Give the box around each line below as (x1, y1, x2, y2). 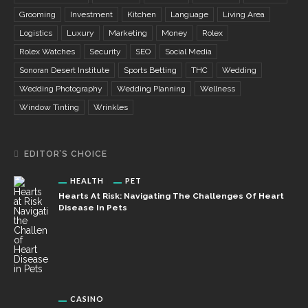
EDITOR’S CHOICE (24, 149, 107, 159)
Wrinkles (93, 102, 128, 112)
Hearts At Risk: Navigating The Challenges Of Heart (58, 190, 284, 201)
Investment (70, 10, 113, 19)
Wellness (200, 84, 235, 93)
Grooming (19, 10, 56, 19)
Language (170, 10, 208, 19)
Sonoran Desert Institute (19, 65, 109, 75)
